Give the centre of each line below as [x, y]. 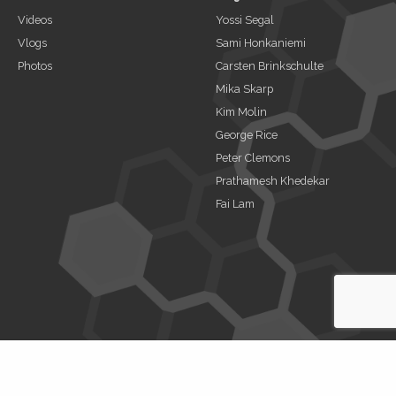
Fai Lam [235, 204]
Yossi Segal [245, 20]
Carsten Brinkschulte [270, 66]
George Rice [247, 135]
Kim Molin [241, 112]
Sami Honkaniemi [261, 43]
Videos [35, 20]
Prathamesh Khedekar [273, 181]
